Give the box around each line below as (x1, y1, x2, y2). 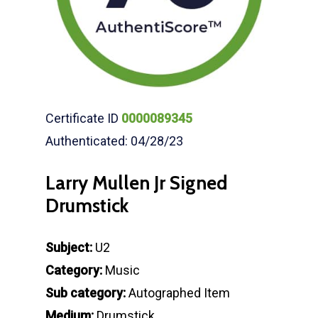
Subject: (45, 240, 92, 255)
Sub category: (45, 285, 126, 300)
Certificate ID (45, 111, 121, 126)
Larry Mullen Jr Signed (45, 172, 228, 194)
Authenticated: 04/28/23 (45, 133, 183, 148)
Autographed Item (126, 285, 230, 300)
